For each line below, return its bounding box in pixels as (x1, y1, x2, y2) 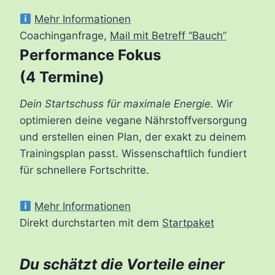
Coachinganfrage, (20, 29, 110, 42)
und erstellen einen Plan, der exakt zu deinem (20, 131, 246, 144)
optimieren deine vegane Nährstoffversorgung (20, 114, 247, 127)
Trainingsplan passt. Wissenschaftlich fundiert (20, 147, 247, 160)
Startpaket (162, 217, 214, 230)
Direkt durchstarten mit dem (20, 217, 162, 230)
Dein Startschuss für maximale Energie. (20, 98, 214, 110)
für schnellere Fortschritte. (20, 164, 149, 177)
